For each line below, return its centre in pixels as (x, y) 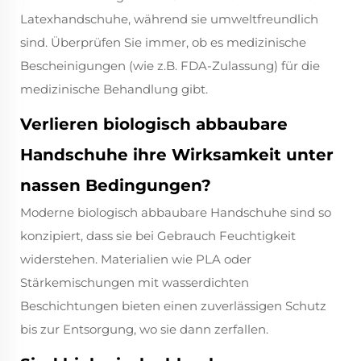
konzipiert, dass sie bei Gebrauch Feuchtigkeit (158, 236)
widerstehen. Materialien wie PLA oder (136, 259)
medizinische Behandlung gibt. (114, 89)
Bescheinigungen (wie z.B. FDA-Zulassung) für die (170, 66)
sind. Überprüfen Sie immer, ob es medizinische (163, 43)
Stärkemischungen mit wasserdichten (135, 283)
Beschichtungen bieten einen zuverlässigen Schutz (173, 306)
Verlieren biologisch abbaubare (154, 124)
